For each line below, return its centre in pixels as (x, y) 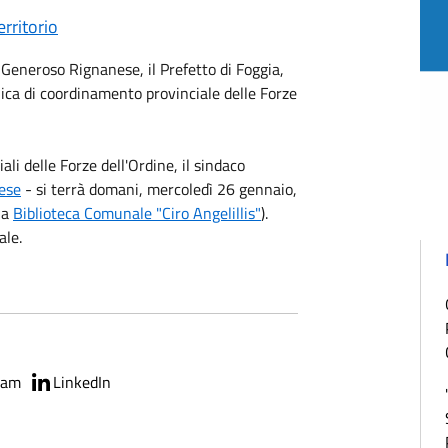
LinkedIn (82, 382)
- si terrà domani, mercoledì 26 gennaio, (159, 189)
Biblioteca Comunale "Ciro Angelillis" (137, 213)
